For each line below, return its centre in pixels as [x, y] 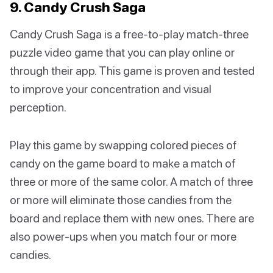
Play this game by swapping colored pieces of [123, 145]
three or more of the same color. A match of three [131, 182]
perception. [38, 107]
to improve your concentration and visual [111, 89]
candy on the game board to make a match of [123, 163]
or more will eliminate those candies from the [121, 200]
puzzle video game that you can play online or [122, 52]
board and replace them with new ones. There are [132, 218]
